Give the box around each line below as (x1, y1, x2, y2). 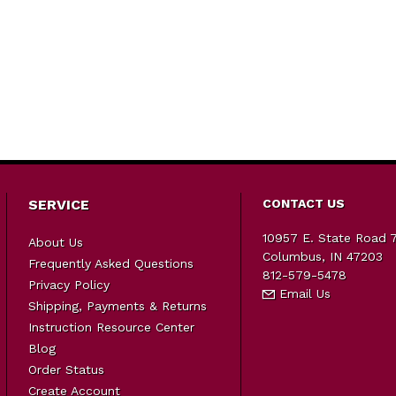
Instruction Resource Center (28, 320, 195, 334)
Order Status (28, 362, 105, 377)
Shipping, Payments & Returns (28, 299, 208, 313)
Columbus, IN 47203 (262, 249, 383, 263)
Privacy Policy (28, 278, 110, 292)
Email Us (274, 286, 331, 301)
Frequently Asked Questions (28, 256, 194, 270)
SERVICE (28, 196, 90, 213)
